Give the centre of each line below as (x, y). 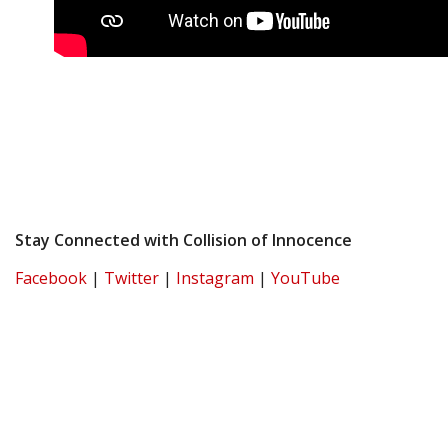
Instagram (215, 278)
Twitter (131, 278)
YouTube (305, 278)
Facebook (51, 278)
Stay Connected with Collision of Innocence (183, 240)
